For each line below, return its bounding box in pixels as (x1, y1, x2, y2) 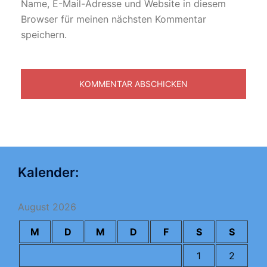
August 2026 (18, 201, 76, 213)
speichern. (21, 29, 67, 41)
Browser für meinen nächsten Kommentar (21, 13, 206, 25)
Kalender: (18, 164, 79, 180)
